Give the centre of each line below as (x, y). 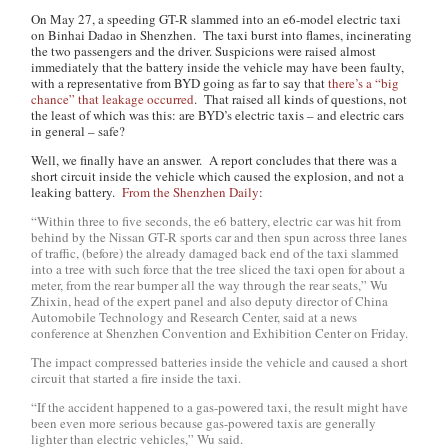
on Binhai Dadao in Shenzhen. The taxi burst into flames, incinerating (222, 35)
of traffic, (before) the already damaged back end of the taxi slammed (215, 253)
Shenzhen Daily (216, 192)
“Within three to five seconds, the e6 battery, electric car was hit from (216, 221)
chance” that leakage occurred (113, 99)
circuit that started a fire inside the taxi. (136, 378)
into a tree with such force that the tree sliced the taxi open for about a (218, 269)
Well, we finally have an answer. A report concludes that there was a (214, 160)
